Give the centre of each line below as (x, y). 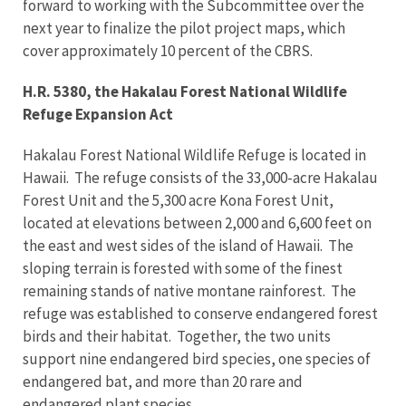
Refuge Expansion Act (98, 114)
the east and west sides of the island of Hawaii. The (188, 246)
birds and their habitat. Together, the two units (177, 336)
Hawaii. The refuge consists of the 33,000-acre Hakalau (200, 178)
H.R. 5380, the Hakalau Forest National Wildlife (185, 92)
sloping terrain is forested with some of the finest (183, 268)
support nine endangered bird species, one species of (197, 359)
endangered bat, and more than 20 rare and (163, 382)
